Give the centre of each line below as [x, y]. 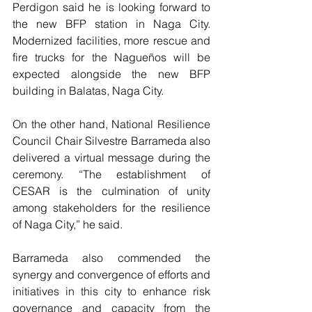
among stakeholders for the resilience [111, 208]
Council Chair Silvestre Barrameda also [111, 141]
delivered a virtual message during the [111, 158]
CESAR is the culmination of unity [111, 191]
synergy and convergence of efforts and [111, 275]
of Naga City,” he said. [68, 225]
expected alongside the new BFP [111, 74]
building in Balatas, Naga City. [88, 91]
